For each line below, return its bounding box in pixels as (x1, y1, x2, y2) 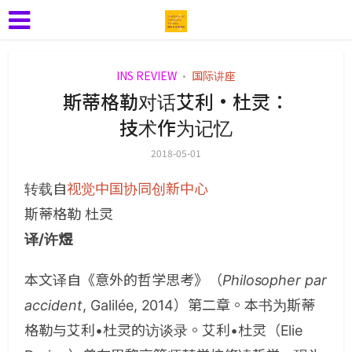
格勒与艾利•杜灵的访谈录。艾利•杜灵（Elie (24, 322, 303, 339)
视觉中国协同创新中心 (67, 181, 208, 197)
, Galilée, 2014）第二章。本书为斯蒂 (82, 297, 316, 313)
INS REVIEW (116, 68, 177, 83)
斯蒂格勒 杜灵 (24, 206, 113, 222)
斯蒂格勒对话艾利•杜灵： (63, 87, 289, 115)
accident (24, 297, 82, 313)
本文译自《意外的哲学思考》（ (24, 272, 222, 288)
